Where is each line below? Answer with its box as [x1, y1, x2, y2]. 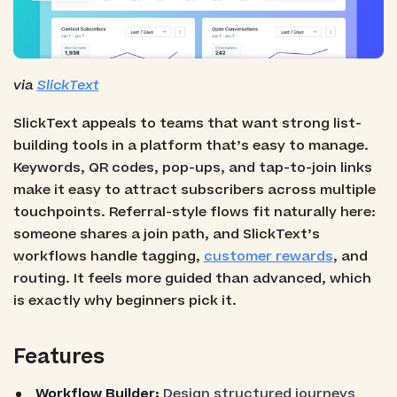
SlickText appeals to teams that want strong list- [12, 114, 362, 134]
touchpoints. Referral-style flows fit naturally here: [12, 203, 376, 222]
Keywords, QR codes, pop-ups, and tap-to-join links [12, 159, 372, 178]
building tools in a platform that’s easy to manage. [12, 136, 369, 156]
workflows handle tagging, [12, 247, 204, 267]
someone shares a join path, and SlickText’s [12, 225, 320, 245]
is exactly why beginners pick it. [12, 292, 237, 311]
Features [12, 343, 105, 372]
